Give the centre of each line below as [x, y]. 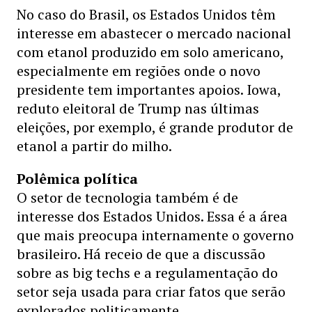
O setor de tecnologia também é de [127, 197]
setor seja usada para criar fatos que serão [151, 291]
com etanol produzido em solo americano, [150, 52]
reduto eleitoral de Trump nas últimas [138, 108]
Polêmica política [77, 179]
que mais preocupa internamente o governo [155, 235]
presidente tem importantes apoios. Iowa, [149, 89]
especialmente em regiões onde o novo [139, 71]
